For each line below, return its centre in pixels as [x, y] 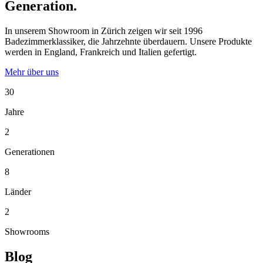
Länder [18, 191]
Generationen [30, 151]
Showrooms [27, 231]
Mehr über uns [32, 72]
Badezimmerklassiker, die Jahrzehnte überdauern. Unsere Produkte [128, 41]
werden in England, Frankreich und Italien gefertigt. [101, 52]
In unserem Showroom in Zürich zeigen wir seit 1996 [104, 31]
